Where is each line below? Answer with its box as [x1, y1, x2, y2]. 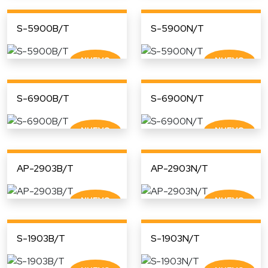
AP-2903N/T [151, 162, 208, 175]
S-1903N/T [151, 232, 200, 245]
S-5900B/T [17, 22, 69, 35]
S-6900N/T [151, 92, 204, 105]
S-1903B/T [17, 232, 65, 245]
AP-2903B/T [17, 162, 74, 175]
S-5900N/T [151, 22, 204, 35]
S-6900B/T [17, 92, 69, 105]
